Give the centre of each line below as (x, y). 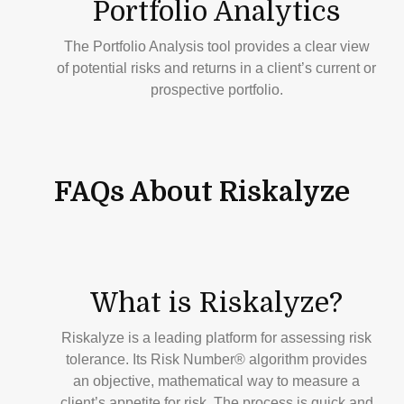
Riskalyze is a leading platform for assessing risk (217, 337)
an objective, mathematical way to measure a (217, 381)
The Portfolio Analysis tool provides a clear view (216, 46)
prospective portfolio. (216, 89)
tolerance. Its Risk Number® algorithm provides (217, 359)
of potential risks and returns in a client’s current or (217, 68)
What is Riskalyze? (217, 303)
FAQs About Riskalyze (202, 192)
